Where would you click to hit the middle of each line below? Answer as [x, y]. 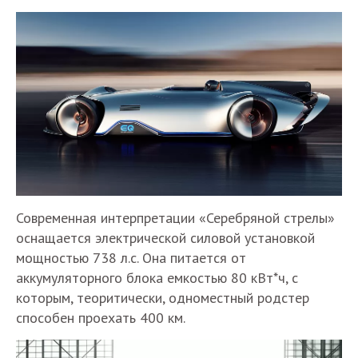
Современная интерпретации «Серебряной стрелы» [175, 217]
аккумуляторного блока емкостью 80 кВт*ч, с [157, 277]
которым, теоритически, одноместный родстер [163, 297]
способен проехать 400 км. [101, 317]
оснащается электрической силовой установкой [165, 237]
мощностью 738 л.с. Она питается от [131, 257]
